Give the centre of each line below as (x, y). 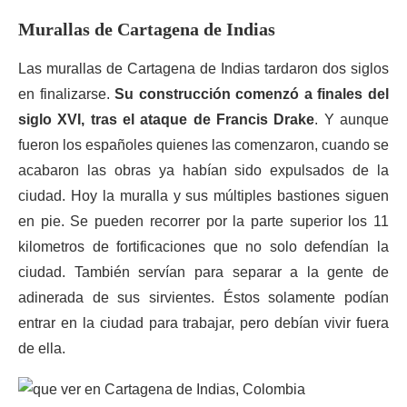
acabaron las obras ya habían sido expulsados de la (203, 170)
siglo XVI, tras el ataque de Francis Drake (167, 119)
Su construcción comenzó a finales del (252, 94)
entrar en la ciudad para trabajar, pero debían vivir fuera (203, 323)
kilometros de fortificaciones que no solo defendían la (203, 247)
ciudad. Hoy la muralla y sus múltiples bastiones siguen (203, 196)
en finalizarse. (67, 94)
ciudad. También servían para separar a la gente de (203, 272)
